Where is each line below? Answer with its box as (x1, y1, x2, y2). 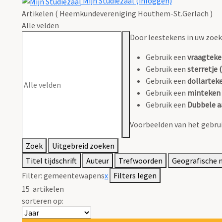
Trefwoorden (118, 156, 163, 166)
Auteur (86, 156, 109, 166)
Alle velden (22, 20, 59, 31)
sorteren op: (22, 196, 63, 206)
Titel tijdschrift (26, 156, 77, 166)
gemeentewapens (44, 170, 105, 181)
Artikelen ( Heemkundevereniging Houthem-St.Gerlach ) (22, 8, 213, 19)
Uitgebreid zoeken (52, 141, 114, 151)
